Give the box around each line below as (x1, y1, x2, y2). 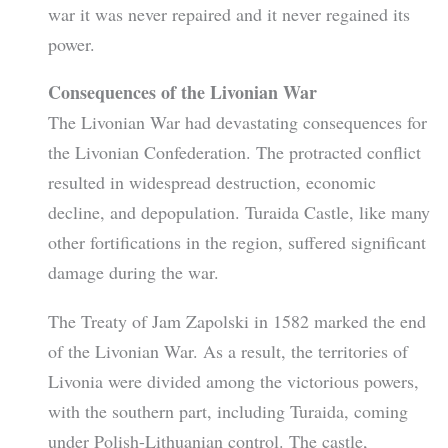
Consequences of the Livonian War (47, 79, 317, 106)
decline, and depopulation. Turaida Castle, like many (47, 200, 430, 225)
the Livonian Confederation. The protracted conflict (47, 140, 421, 165)
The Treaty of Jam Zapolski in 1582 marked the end (47, 308, 426, 333)
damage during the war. (47, 260, 219, 285)
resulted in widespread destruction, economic (47, 170, 376, 195)
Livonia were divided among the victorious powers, (47, 368, 419, 393)
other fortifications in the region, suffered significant (47, 230, 426, 255)
